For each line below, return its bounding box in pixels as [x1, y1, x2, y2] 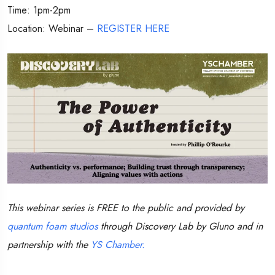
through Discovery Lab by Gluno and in [98, 219, 263, 234]
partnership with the [7, 238, 91, 252]
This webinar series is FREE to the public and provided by [7, 201, 244, 215]
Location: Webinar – [7, 21, 97, 36]
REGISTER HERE [97, 21, 176, 36]
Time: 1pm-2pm [7, 3, 71, 18]
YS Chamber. [91, 238, 148, 252]
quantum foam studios [7, 219, 98, 234]
